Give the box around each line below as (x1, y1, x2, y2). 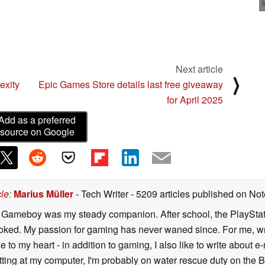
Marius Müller (14, 186, 73, 201)
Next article (176, 62, 223, 76)
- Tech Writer (73, 186, 131, 201)
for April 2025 (167, 93, 223, 107)
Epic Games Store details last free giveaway (38, 77, 223, 92)
